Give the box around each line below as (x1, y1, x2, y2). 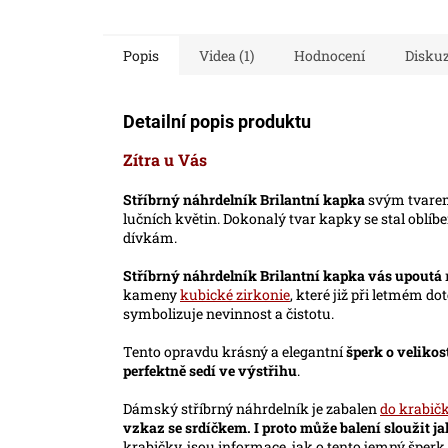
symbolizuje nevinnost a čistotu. (123, 303, 334, 323)
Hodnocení (294, 45, 365, 65)
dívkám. (123, 227, 177, 247)
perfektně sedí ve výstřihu (123, 360, 297, 380)
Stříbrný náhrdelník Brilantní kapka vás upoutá (123, 265, 442, 285)
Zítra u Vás (123, 148, 207, 170)
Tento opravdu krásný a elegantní (123, 341, 346, 361)
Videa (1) (199, 45, 254, 65)
